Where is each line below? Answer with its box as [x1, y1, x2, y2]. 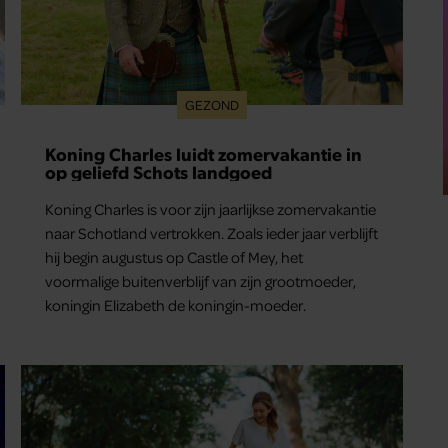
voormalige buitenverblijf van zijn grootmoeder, [45, 271, 357, 292]
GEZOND [184, 96, 239, 114]
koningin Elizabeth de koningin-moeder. [45, 295, 307, 316]
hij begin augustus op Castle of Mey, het [45, 247, 304, 268]
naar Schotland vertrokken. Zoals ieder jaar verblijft [45, 223, 379, 244]
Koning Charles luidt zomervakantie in [45, 142, 363, 166]
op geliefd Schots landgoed [45, 160, 273, 184]
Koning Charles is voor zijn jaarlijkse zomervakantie [45, 199, 377, 220]
